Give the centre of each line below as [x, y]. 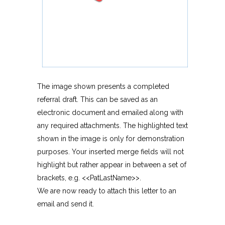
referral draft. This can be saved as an [97, 100]
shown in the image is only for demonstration [111, 139]
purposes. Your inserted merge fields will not [110, 152]
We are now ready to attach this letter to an [107, 191]
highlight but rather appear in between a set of [112, 165]
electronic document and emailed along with [110, 113]
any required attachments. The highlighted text [113, 126]
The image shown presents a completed [103, 87]
